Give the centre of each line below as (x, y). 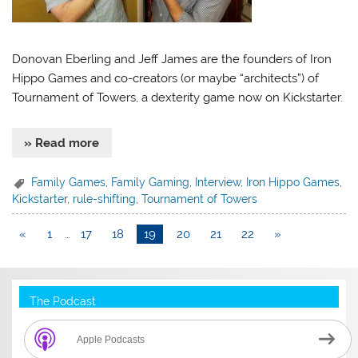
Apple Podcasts (111, 339)
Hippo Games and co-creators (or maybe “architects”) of (166, 78)
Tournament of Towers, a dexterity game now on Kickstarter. (178, 97)
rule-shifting (105, 199)
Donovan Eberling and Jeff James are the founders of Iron (172, 59)
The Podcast (62, 302)
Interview (218, 182)
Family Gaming (151, 182)
